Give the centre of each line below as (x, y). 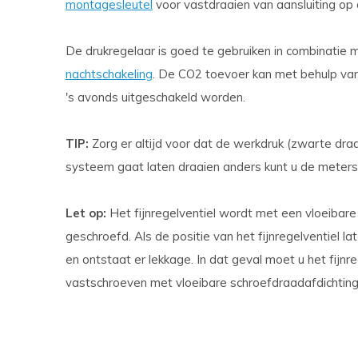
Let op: (86, 213)
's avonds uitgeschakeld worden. (155, 97)
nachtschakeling (109, 74)
